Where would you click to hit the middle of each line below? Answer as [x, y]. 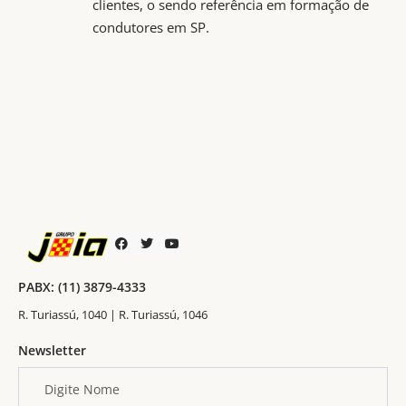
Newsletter [52, 350]
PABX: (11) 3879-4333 [82, 287]
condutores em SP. [151, 28]
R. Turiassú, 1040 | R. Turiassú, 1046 [113, 314]
